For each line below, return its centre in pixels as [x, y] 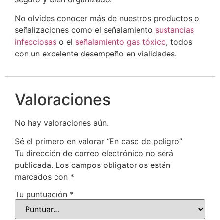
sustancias [175, 30]
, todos [179, 42]
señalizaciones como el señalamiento [85, 30]
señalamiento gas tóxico [121, 42]
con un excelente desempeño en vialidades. [96, 54]
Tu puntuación [42, 194]
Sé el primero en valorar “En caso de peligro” [98, 141]
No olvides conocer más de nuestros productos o [107, 18]
